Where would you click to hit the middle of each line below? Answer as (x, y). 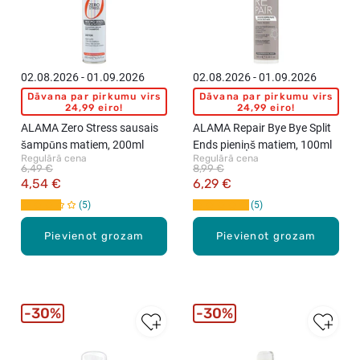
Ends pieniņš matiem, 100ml (262, 145)
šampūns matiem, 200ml (82, 145)
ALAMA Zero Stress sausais (90, 128)
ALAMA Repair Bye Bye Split (262, 128)
